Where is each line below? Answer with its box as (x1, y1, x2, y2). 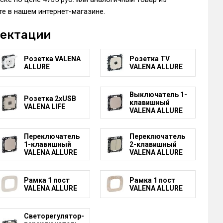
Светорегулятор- (23, 212, 84, 220)
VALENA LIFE (23, 102, 65, 111)
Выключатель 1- (129, 90, 187, 99)
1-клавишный (23, 140, 71, 148)
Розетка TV (129, 54, 170, 63)
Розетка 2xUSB (23, 94, 76, 103)
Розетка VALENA (23, 54, 81, 63)
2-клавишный (129, 140, 177, 148)
